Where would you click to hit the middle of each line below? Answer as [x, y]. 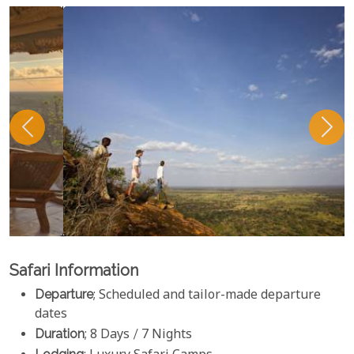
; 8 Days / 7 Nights [138, 336]
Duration [60, 334]
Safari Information [74, 270]
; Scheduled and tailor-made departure [207, 296]
